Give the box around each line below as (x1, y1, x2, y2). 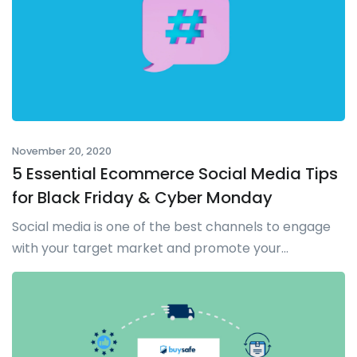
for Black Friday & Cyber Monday (12, 186, 273, 210)
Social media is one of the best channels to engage (12, 218, 331, 237)
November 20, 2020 (12, 144, 112, 159)
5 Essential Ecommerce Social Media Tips (12, 163, 338, 186)
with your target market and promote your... (12, 239, 288, 258)
